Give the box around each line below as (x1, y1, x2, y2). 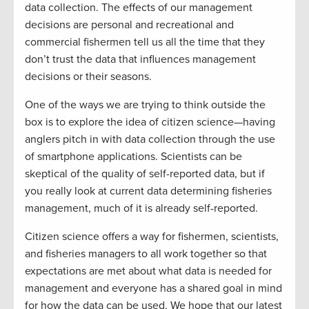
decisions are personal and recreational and (25, 17, 234, 32)
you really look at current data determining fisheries (25, 183, 272, 198)
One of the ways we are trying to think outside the (25, 97, 266, 112)
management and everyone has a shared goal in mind (25, 281, 282, 295)
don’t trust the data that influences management (25, 52, 256, 66)
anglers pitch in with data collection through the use (25, 132, 275, 146)
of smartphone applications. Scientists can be (25, 149, 242, 163)
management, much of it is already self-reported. (25, 201, 258, 215)
